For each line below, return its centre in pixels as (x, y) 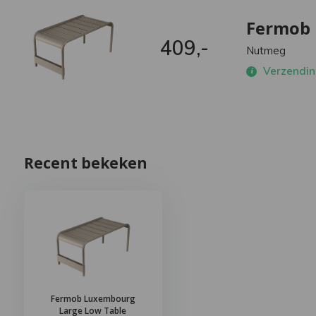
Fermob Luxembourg (93, 299)
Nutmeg (266, 51)
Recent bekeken (85, 163)
